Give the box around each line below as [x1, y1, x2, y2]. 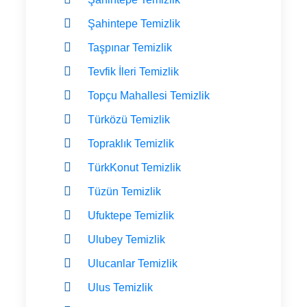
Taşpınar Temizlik [88, 41, 172, 53]
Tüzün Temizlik [88, 185, 161, 197]
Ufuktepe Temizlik [88, 209, 174, 221]
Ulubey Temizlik [88, 233, 165, 245]
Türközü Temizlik [88, 113, 170, 125]
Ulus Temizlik [88, 281, 153, 293]
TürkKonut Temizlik [88, 161, 181, 173]
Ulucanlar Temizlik [88, 257, 177, 269]
